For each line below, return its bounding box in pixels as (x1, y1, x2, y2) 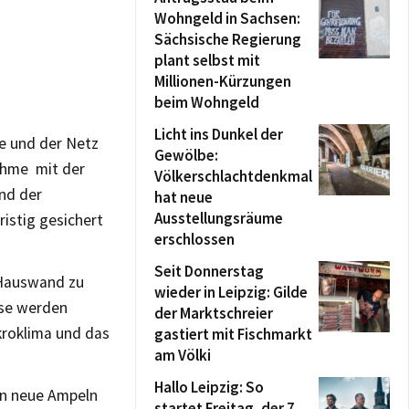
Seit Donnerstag (154, 261, 264, 281)
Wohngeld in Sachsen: (154, 8, 300, 28)
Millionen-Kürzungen (154, 71, 291, 91)
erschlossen (154, 229, 235, 249)
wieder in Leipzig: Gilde (154, 282, 308, 302)
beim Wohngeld (154, 92, 259, 112)
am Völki (154, 345, 211, 365)
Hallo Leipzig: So (154, 377, 264, 397)
